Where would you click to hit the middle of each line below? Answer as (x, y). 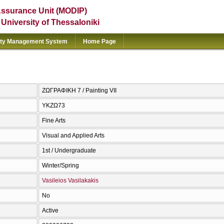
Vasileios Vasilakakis (70, 181)
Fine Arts (54, 121)
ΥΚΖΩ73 (53, 106)
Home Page (99, 41)
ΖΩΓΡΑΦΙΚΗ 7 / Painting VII (79, 91)
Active (50, 211)
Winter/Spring (60, 166)
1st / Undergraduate (69, 151)
